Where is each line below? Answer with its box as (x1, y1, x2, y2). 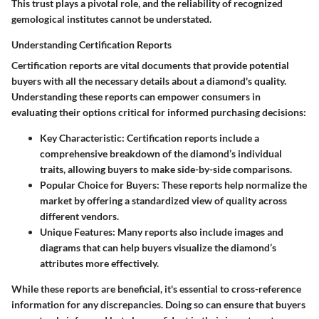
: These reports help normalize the (157, 178, 307, 191)
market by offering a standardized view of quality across (40, 194, 287, 206)
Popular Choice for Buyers (40, 178, 157, 191)
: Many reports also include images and (113, 225, 283, 238)
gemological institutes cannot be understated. (11, 12, 211, 25)
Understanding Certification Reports (11, 38, 172, 51)
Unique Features (40, 225, 113, 238)
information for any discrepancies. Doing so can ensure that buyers (11, 298, 305, 310)
